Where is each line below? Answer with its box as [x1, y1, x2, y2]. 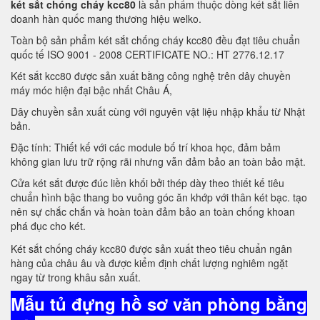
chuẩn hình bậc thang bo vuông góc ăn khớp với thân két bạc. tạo [11, 190, 307, 204]
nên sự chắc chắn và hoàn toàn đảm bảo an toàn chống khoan [11, 204, 295, 219]
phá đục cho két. [11, 219, 86, 233]
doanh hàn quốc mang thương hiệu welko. [11, 11, 201, 26]
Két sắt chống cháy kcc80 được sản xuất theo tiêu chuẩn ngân [11, 241, 292, 256]
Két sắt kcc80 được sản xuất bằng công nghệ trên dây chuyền [11, 69, 291, 83]
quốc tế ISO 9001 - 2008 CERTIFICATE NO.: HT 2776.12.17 [11, 47, 287, 61]
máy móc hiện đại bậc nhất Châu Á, [11, 83, 172, 97]
